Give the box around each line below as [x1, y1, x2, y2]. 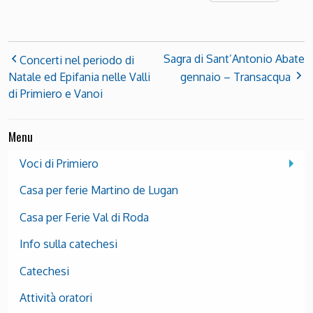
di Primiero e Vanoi [8, 86, 103, 101]
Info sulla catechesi [20, 237, 117, 252]
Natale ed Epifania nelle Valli [8, 69, 150, 84]
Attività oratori [20, 290, 92, 305]
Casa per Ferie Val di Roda [20, 210, 149, 224]
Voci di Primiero [20, 156, 99, 171]
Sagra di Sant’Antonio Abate [163, 51, 305, 66]
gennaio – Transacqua [180, 69, 291, 84]
